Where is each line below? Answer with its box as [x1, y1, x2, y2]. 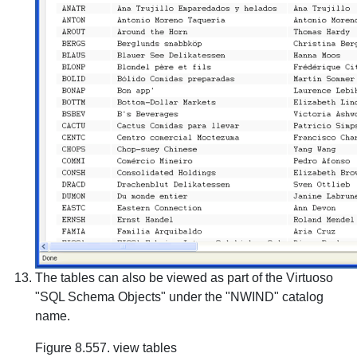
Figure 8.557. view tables [35, 340, 177, 355]
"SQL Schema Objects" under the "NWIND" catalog [35, 289, 324, 304]
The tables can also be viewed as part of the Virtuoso [35, 270, 333, 284]
